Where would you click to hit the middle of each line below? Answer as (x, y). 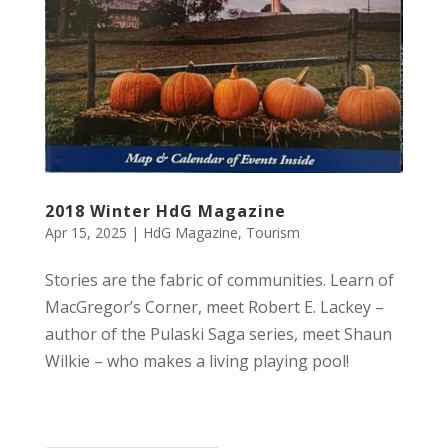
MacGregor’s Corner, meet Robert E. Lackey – (214, 307)
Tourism (272, 233)
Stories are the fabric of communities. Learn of (219, 280)
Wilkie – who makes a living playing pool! (196, 361)
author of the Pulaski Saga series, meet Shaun (218, 334)
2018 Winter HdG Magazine (165, 211)
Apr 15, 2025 (85, 233)
